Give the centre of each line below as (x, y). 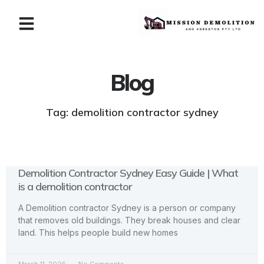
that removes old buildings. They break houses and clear (129, 220)
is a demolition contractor (75, 187)
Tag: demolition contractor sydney (132, 112)
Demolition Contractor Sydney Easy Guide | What (128, 173)
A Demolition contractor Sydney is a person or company (127, 208)
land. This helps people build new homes (98, 232)
